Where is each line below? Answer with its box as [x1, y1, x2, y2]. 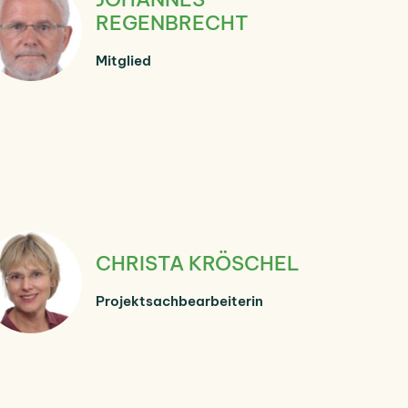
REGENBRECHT [96, 9, 249, 36]
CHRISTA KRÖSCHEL [96, 250, 300, 276]
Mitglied [96, 51, 151, 69]
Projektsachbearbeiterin [96, 291, 263, 310]
